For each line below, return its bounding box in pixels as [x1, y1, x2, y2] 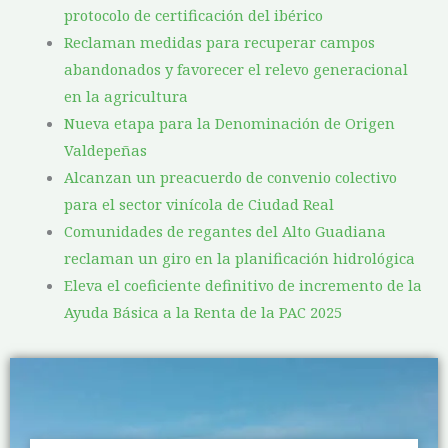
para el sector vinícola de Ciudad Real [63, 194, 334, 215]
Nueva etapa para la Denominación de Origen [63, 113, 395, 134]
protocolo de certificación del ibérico [63, 5, 323, 26]
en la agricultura [63, 86, 188, 107]
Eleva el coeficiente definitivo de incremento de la [63, 275, 422, 296]
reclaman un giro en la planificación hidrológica [63, 248, 415, 269]
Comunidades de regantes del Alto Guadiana [63, 221, 386, 242]
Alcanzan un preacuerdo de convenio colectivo [63, 167, 397, 188]
